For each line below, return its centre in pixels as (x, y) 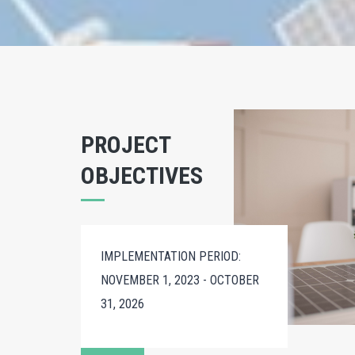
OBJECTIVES (142, 176)
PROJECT (126, 145)
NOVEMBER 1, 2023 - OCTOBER (180, 280)
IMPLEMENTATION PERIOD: (171, 256)
